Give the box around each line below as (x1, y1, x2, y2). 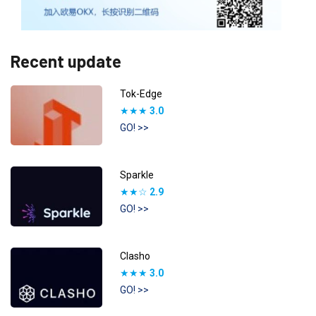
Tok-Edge (120, 87, 162, 99)
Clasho (120, 250, 150, 262)
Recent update (11, 50, 121, 71)
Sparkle (120, 169, 154, 181)
